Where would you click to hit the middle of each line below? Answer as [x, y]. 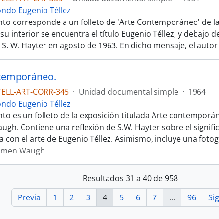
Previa [29, 197]
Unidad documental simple [129, 92]
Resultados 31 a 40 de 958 [130, 178]
